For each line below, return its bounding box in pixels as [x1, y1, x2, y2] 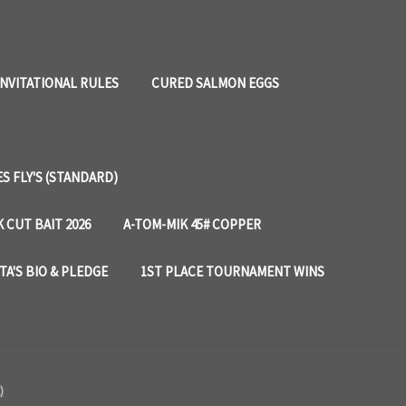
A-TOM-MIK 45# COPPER [123, 216, 261, 233]
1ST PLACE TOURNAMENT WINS [140, 263, 324, 280]
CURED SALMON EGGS [151, 74, 279, 92]
